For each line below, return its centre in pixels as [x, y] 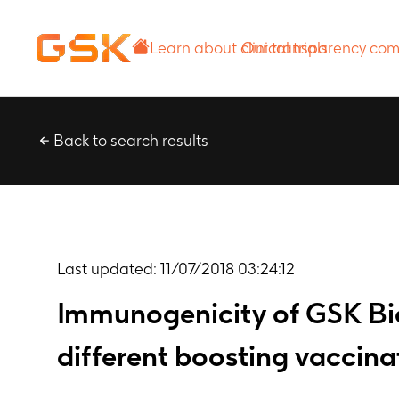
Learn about [193, 35]
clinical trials [193, 60]
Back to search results [131, 140]
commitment [286, 60]
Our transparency [304, 35]
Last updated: [109, 269]
